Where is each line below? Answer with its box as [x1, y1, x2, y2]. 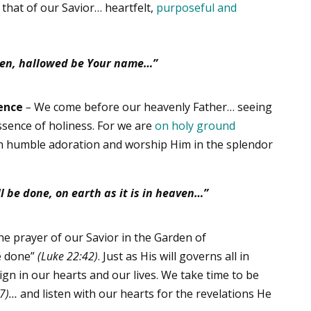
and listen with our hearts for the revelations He [17, 286, 272, 302]
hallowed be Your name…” [15, 55, 158, 71]
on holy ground [155, 118, 236, 134]
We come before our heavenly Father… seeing [31, 99, 273, 115]
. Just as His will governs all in [98, 249, 250, 264]
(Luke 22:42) [37, 249, 99, 264]
